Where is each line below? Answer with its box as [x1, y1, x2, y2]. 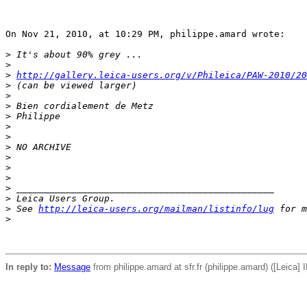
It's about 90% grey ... [11, 49, 143, 60]
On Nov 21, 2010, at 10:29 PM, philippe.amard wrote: [5, 29, 285, 39]
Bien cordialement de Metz [11, 101, 153, 111]
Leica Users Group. [11, 193, 115, 204]
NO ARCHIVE [11, 142, 71, 152]
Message [54, 262, 90, 272]
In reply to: [5, 262, 51, 272]
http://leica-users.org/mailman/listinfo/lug [38, 204, 274, 214]
